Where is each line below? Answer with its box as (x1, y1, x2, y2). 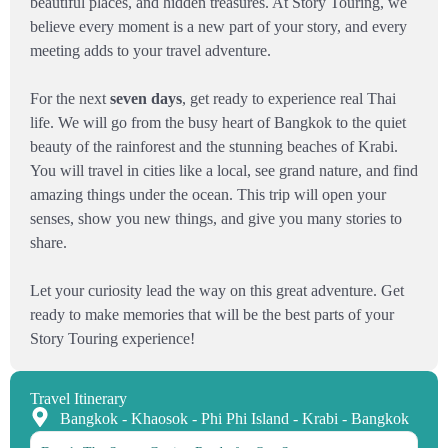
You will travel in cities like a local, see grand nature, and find (30, 162, 418, 179)
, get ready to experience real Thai (182, 90, 396, 107)
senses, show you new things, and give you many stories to (30, 210, 402, 227)
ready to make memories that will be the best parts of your (30, 306, 394, 323)
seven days (110, 90, 182, 107)
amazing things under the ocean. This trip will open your (30, 186, 386, 203)
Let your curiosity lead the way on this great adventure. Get (30, 282, 404, 299)
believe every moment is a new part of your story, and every (30, 18, 407, 35)
